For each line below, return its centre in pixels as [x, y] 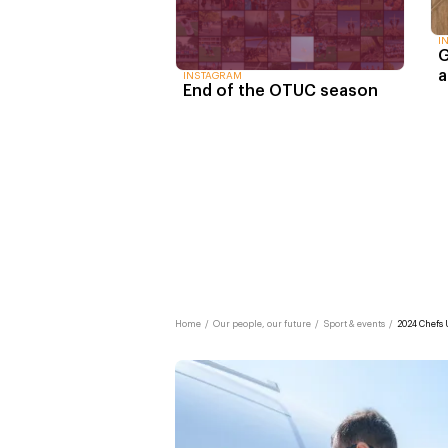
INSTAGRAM [212, 76]
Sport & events [354, 324]
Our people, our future [262, 324]
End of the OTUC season [280, 91]
